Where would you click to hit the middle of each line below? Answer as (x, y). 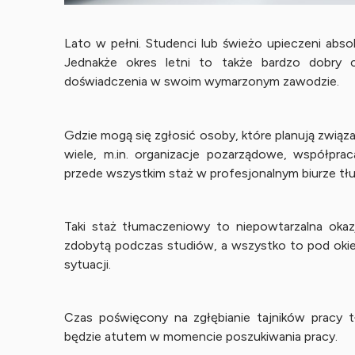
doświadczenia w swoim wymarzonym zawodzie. (201, 82)
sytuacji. (87, 264)
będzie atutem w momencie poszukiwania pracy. (200, 336)
